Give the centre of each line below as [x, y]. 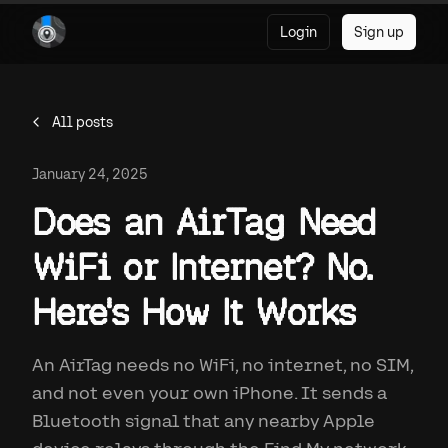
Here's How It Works [193, 312]
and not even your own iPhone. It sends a [209, 392]
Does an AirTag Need [204, 222]
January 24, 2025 [90, 174]
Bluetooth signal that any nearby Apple [203, 420]
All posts [82, 122]
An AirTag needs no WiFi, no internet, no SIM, [222, 364]
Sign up [379, 32]
